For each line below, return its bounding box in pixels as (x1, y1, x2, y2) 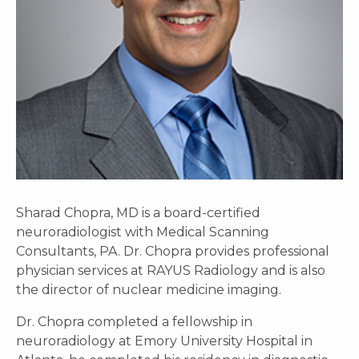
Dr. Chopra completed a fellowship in (16, 313, 252, 329)
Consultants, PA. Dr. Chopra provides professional (16, 243, 329, 259)
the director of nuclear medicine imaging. (16, 281, 281, 297)
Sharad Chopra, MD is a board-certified (16, 204, 260, 220)
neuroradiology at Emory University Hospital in (16, 333, 313, 349)
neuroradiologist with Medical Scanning (16, 224, 269, 240)
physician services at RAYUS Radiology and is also (16, 262, 325, 278)
